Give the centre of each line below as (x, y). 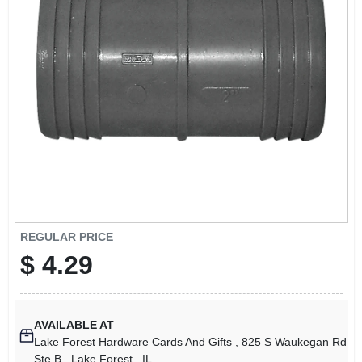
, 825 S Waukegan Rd (290, 342)
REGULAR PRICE (66, 236)
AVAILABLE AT (74, 325)
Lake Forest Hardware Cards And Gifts (134, 342)
